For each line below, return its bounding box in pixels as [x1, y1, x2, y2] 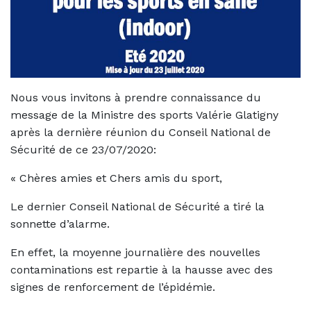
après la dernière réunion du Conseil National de [10, 125, 271, 139]
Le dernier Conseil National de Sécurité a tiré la [10, 199, 264, 213]
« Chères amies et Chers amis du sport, [10, 171, 222, 185]
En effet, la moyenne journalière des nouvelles [10, 245, 260, 259]
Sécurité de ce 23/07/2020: [10, 142, 156, 156]
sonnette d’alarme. [10, 217, 110, 230]
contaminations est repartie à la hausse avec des [10, 262, 273, 276]
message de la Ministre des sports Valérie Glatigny [10, 108, 278, 121]
